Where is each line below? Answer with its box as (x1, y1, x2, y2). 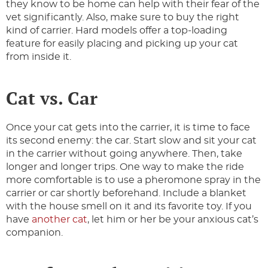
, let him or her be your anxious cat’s (87, 215, 258, 225)
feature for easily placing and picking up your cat (6, 39, 238, 49)
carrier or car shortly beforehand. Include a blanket (6, 188, 246, 199)
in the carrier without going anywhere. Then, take (6, 149, 242, 159)
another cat (32, 215, 87, 225)
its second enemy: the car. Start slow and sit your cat (6, 136, 257, 146)
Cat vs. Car (6, 86, 98, 111)
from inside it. (6, 52, 71, 62)
